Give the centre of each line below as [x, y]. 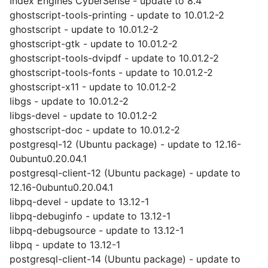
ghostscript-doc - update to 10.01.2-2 [95, 130]
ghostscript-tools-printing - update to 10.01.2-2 [117, 15]
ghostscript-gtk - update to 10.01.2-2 [94, 44]
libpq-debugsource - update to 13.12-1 [97, 230]
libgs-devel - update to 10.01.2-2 [83, 115]
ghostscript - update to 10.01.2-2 [84, 29]
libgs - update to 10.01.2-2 [69, 101]
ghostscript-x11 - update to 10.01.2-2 [93, 87]
